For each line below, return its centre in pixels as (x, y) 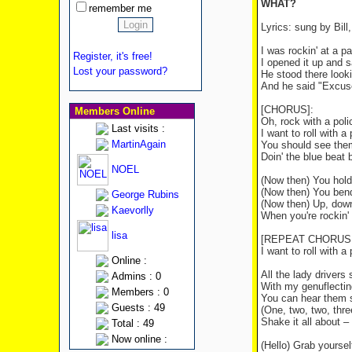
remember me (120, 8)
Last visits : (138, 128)
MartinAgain (138, 144)
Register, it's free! (112, 56)
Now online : (139, 339)
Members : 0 (140, 292)
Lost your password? (120, 71)
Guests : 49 (138, 308)
